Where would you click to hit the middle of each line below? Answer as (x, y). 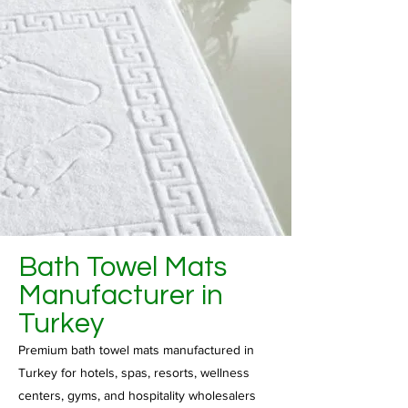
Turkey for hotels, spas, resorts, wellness (134, 372)
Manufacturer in (121, 296)
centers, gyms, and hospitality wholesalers (137, 395)
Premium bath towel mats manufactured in (136, 350)
